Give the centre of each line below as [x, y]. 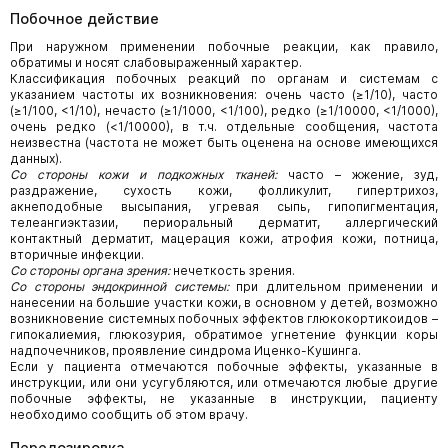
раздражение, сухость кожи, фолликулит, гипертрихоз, [224, 190]
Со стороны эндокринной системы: [119, 286]
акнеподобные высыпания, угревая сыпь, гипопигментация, [224, 206]
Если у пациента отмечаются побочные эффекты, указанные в [224, 366]
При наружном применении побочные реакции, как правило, [224, 46]
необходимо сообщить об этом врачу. [129, 414]
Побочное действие [84, 18]
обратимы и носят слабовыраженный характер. [156, 62]
